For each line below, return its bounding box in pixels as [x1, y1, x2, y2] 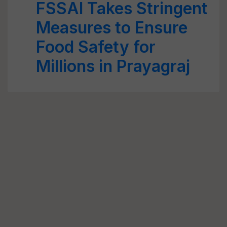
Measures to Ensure [36, 18, 187, 37]
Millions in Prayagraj [36, 56, 190, 76]
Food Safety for [36, 37, 156, 57]
